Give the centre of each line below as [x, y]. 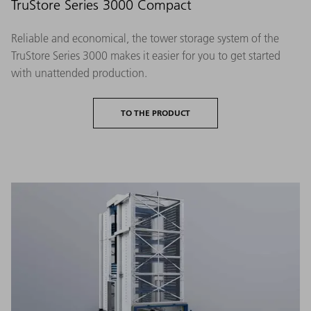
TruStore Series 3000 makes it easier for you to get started [146, 56]
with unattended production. [79, 73]
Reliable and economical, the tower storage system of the [145, 39]
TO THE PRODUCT [155, 113]
